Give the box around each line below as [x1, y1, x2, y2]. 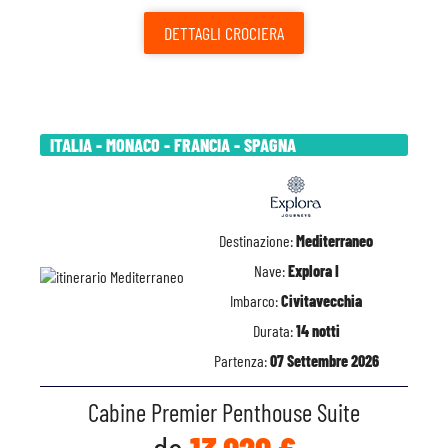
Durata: [252, 321, 296, 340]
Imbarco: [230, 291, 281, 310]
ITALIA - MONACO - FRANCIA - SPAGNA [50, 134, 296, 156]
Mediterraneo [296, 231, 373, 250]
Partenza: [213, 351, 270, 370]
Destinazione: [219, 231, 296, 250]
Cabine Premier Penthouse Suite [88, 397, 360, 427]
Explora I [287, 261, 339, 280]
